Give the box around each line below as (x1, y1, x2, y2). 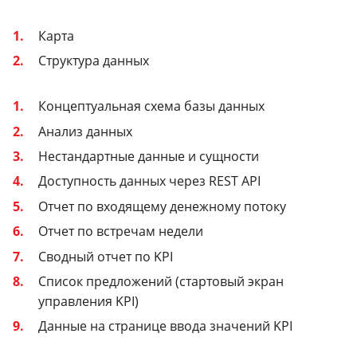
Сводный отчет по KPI (38, 247, 173, 265)
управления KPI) (38, 292, 139, 311)
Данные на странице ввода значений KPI (38, 317, 292, 335)
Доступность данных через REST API (38, 172, 261, 190)
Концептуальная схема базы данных (38, 97, 265, 116)
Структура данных (38, 52, 149, 70)
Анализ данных (38, 122, 132, 140)
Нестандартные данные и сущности (38, 147, 259, 166)
